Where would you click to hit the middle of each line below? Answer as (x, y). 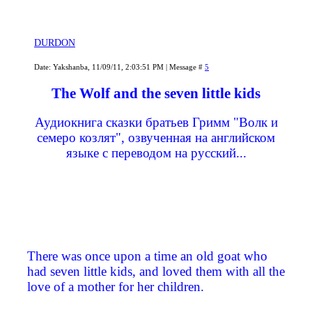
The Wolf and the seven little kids (156, 94)
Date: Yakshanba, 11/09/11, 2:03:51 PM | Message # (119, 67)
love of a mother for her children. (116, 287)
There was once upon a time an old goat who (147, 256)
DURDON (55, 43)
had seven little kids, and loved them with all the (156, 272)
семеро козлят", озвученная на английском (156, 138)
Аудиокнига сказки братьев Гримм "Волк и (156, 123)
